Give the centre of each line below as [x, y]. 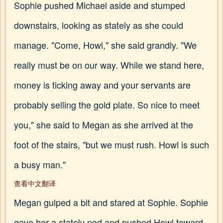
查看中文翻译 [35, 183]
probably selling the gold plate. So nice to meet [107, 105]
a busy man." [40, 164]
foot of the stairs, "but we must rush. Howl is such [111, 144]
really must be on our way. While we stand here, [109, 65]
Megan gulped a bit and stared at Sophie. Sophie [111, 202]
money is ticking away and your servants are [102, 85]
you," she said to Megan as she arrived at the [104, 124]
